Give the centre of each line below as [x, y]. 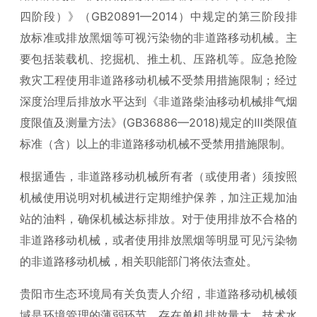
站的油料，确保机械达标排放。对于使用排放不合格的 [158, 219]
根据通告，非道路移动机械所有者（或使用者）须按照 [158, 176]
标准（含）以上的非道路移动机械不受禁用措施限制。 [156, 144]
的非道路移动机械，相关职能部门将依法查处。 [139, 261]
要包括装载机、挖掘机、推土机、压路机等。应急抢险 [158, 59]
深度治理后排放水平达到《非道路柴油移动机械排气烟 [158, 101]
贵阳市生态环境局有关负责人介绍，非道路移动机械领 [158, 294]
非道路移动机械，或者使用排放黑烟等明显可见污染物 [158, 240]
